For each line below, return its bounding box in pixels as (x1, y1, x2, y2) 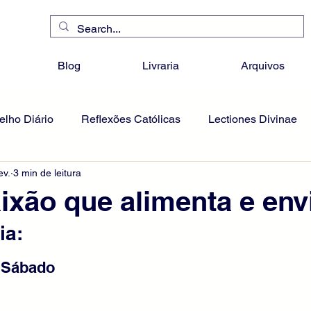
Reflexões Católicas (81, 112, 180, 126)
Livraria (142, 59, 179, 72)
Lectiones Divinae (208, 112, 297, 126)
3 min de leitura (13, 167, 81, 178)
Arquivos (240, 59, 285, 72)
